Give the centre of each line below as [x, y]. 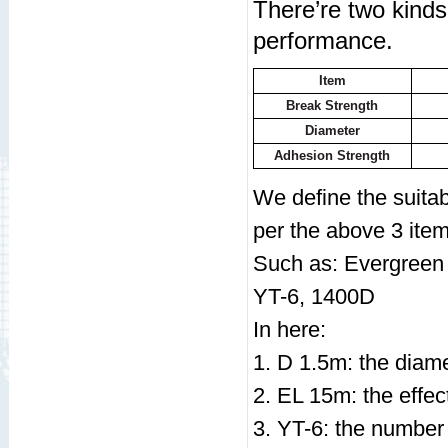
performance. [322, 40]
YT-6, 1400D [313, 296]
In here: [289, 329]
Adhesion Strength [332, 155]
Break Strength [332, 105]
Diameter [332, 130]
